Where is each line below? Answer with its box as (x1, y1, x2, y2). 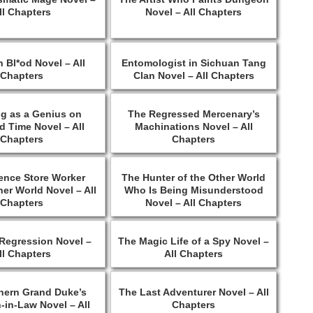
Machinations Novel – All (134, 120, 253, 132)
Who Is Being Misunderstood (124, 184, 263, 196)
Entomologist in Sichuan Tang (121, 57, 266, 68)
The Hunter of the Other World (122, 171, 266, 183)
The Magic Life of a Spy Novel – (118, 235, 270, 247)
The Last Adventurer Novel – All (118, 286, 269, 298)
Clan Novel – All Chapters (133, 69, 254, 81)
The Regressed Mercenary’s (127, 108, 260, 119)
